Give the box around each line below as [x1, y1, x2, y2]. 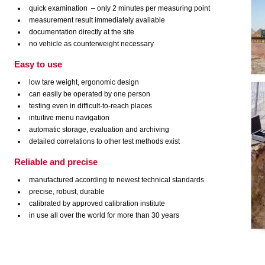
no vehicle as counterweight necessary [29, 40, 154, 48]
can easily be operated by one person [29, 90, 150, 98]
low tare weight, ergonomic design [29, 78, 139, 86]
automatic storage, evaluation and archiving [29, 125, 169, 134]
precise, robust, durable [29, 188, 105, 196]
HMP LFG [14, 244, 46, 252]
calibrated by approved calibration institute [29, 199, 165, 208]
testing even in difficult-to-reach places [29, 102, 152, 110]
